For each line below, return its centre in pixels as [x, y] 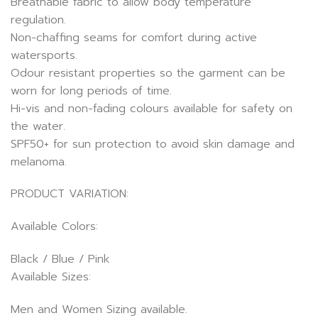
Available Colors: [54, 227]
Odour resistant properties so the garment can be [148, 73]
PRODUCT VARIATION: [70, 194]
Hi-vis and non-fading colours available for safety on [152, 108]
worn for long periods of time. [91, 91]
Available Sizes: [51, 277]
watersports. [44, 55]
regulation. [38, 20]
